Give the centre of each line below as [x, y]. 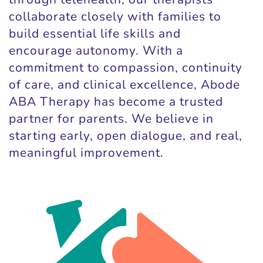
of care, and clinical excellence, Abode [124, 84]
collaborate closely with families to [115, 16]
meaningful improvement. [86, 152]
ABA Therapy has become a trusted [116, 101]
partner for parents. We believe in [111, 118]
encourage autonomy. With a [96, 50]
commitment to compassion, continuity [126, 67]
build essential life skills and [95, 33]
